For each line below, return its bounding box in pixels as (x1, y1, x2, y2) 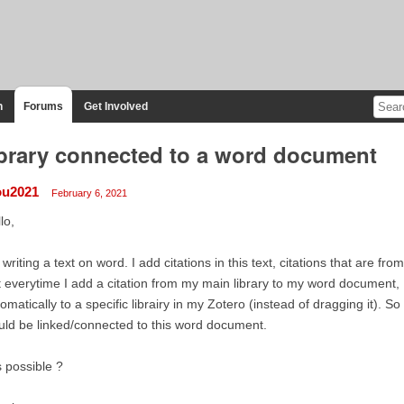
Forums (23, 99, 63, 113)
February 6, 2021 (50, 187, 127, 198)
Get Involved (83, 99, 148, 113)
